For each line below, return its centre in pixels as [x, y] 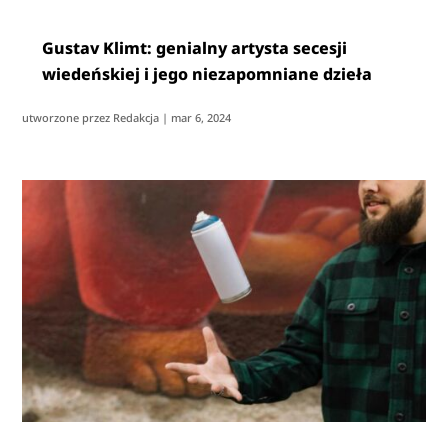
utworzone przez [68, 118]
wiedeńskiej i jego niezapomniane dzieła [207, 74]
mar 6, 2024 [201, 118]
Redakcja [136, 118]
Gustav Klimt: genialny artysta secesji [195, 48]
